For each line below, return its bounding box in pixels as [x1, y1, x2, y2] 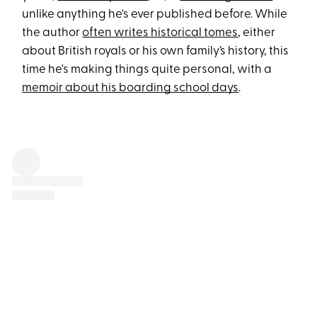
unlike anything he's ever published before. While [22, 8, 288, 21]
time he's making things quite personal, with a [22, 64, 272, 76]
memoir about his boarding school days [22, 82, 239, 95]
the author [22, 27, 83, 40]
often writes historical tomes [82, 27, 238, 40]
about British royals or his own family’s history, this [22, 45, 289, 58]
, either [238, 27, 276, 40]
